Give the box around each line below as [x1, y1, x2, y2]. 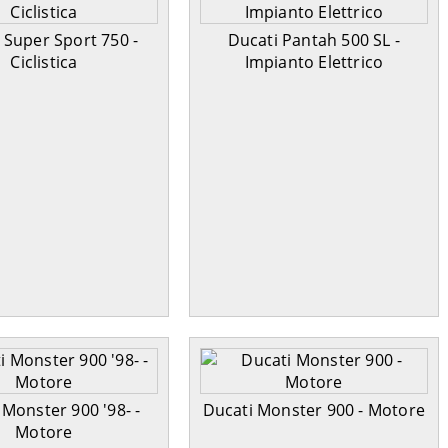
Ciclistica [10, 51, 78, 74]
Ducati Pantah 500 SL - [227, 29, 401, 52]
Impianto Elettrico [244, 51, 384, 74]
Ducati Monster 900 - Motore [202, 399, 426, 422]
